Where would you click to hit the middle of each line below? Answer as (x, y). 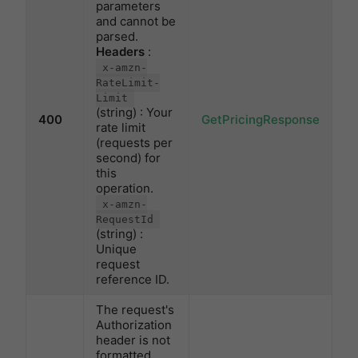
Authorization (134, 325)
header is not (133, 340)
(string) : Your (134, 113)
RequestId (125, 220)
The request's (135, 310)
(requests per (134, 143)
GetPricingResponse (261, 120)
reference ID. (133, 280)
